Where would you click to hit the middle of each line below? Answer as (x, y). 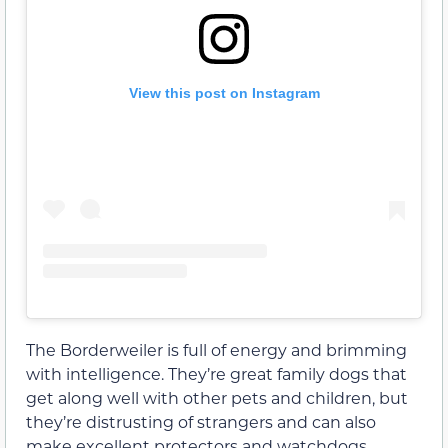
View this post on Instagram (224, 93)
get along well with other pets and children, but (217, 398)
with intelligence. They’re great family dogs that (216, 374)
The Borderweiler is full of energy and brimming (216, 350)
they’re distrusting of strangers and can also (201, 422)
